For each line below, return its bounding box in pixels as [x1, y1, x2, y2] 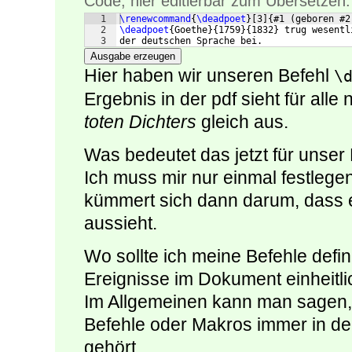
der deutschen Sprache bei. [119, 35, 262, 47]
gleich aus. [196, 112, 288, 133]
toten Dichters [84, 112, 196, 133]
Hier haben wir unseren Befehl [84, 65, 334, 86]
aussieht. [84, 213, 157, 234]
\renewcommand [119, 13, 191, 25]
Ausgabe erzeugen [90, 50, 175, 63]
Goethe [174, 24, 207, 36]
